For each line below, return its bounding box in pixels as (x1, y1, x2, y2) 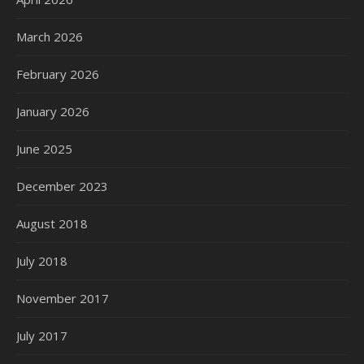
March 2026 (16, 28, 83, 45)
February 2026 (16, 65, 99, 82)
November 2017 (16, 289, 109, 306)
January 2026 (16, 102, 89, 119)
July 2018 (16, 252, 67, 269)
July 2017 (16, 327, 67, 344)
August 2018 (16, 214, 88, 232)
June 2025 (16, 140, 72, 157)
